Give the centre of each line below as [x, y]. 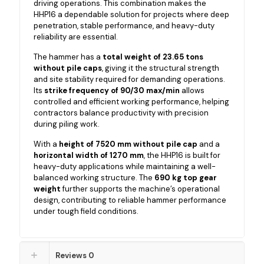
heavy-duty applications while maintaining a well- [125, 166]
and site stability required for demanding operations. [130, 79]
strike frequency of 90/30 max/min [112, 90]
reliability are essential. [76, 37]
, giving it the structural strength [161, 68]
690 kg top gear [186, 178]
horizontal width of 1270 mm [89, 155]
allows [192, 90]
